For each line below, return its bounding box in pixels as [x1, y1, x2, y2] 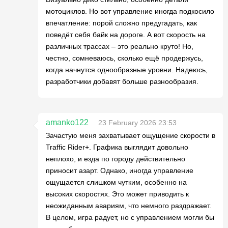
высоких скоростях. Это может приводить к [46, 189, 189, 198]
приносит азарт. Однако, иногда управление [46, 166, 193, 175]
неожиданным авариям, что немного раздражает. [46, 201, 211, 210]
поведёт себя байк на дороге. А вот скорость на [46, 30, 206, 39]
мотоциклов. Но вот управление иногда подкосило [46, 7, 214, 15]
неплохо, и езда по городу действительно [46, 154, 185, 163]
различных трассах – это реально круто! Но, [46, 42, 193, 50]
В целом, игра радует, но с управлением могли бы [46, 213, 214, 221]
